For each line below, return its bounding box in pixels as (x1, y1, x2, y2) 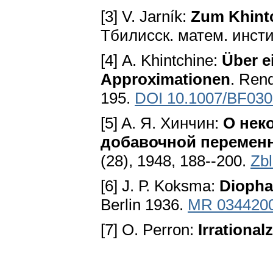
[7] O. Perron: (101, 221, 198, 239)
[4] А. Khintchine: (101, 51, 222, 70)
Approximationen (101, 70, 230, 89)
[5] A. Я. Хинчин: (101, 114, 223, 133)
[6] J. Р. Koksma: (101, 177, 219, 196)
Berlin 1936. (101, 196, 188, 214)
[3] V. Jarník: (101, 7, 191, 26)
